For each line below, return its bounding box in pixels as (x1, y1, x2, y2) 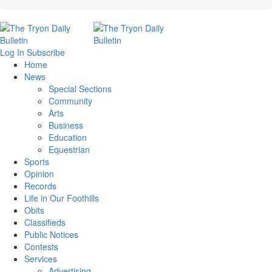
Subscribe (27, 46, 65, 58)
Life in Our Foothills (24, 192, 99, 204)
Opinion (24, 168, 54, 180)
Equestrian (49, 143, 90, 155)
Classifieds (24, 216, 66, 228)
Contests (24, 240, 58, 253)
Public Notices (24, 228, 78, 240)
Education (49, 131, 87, 143)
